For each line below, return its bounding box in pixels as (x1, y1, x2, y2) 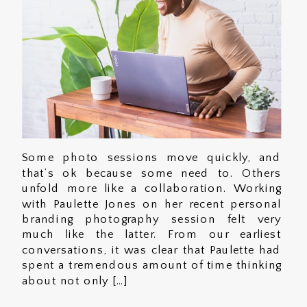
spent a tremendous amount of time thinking (21, 259, 281, 272)
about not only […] (21, 274, 128, 287)
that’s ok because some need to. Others (21, 167, 281, 180)
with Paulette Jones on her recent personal (21, 197, 281, 210)
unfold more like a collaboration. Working (21, 182, 281, 195)
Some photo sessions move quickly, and (21, 151, 281, 164)
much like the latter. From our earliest (21, 228, 281, 241)
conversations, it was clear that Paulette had (21, 243, 281, 257)
